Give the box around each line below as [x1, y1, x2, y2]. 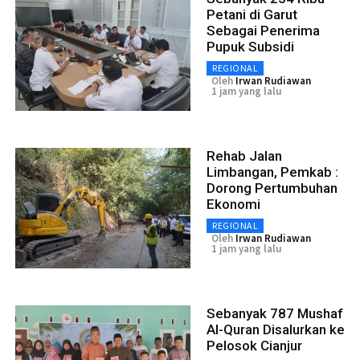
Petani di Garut [207, 6, 297, 22]
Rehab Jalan [207, 147, 282, 164]
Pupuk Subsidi [207, 38, 294, 55]
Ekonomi [207, 195, 260, 212]
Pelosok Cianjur [207, 337, 302, 354]
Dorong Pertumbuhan [207, 179, 337, 196]
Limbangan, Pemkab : [207, 163, 338, 180]
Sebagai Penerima [207, 22, 320, 39]
